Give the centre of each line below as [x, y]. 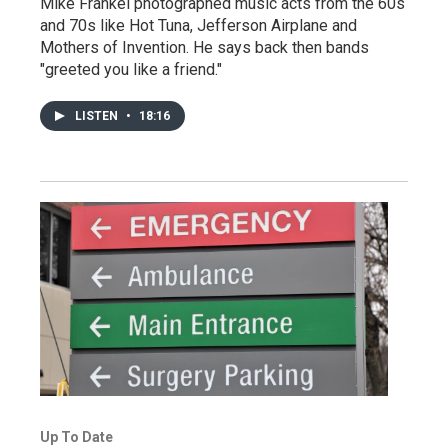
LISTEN [98, 116]
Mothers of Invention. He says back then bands [204, 48]
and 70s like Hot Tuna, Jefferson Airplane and [198, 26]
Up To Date [76, 437]
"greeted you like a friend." [131, 70]
